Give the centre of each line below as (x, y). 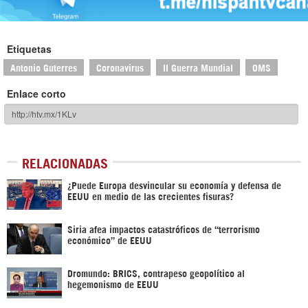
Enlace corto (36, 93)
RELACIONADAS (65, 162)
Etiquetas (29, 48)
